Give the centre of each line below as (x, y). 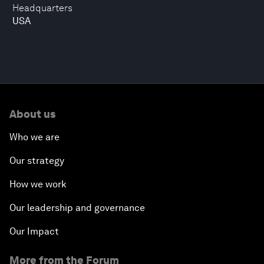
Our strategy (37, 161)
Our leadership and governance (77, 208)
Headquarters (42, 8)
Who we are (34, 137)
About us (32, 114)
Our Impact (34, 231)
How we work (38, 184)
